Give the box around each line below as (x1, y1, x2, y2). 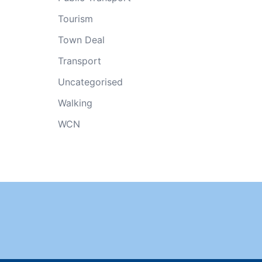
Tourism (57, 13, 93, 25)
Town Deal (57, 34, 105, 46)
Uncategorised (57, 76, 123, 88)
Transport (57, 55, 101, 67)
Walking (57, 97, 92, 109)
